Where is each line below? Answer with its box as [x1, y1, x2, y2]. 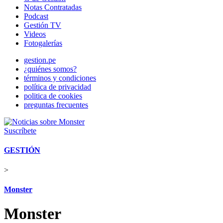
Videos [24, 30, 46, 38]
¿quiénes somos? [24, 65, 77, 73]
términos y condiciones [24, 74, 96, 82]
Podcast [24, 12, 48, 20]
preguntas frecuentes [24, 101, 88, 109]
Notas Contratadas [24, 3, 82, 11]
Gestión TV [24, 21, 61, 29]
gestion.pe [24, 56, 56, 64]
